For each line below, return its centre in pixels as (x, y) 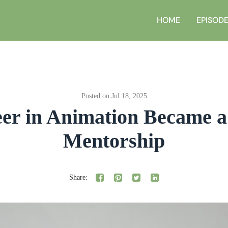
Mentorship (114, 141)
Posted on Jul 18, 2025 (114, 96)
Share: (78, 177)
